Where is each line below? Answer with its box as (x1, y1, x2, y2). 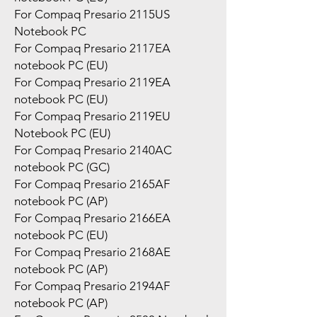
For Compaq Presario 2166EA (14, 210, 171, 225)
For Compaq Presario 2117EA (14, 40, 171, 55)
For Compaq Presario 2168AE (14, 244, 171, 259)
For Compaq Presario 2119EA (14, 74, 171, 89)
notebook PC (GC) (14, 159, 110, 174)
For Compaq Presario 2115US (14, 6, 170, 21)
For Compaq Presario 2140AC (14, 142, 172, 157)
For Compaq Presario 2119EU (14, 108, 171, 123)
